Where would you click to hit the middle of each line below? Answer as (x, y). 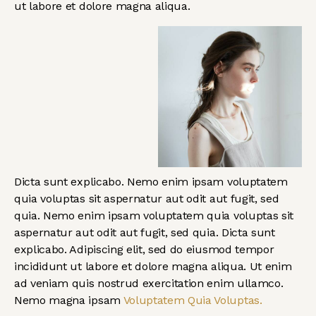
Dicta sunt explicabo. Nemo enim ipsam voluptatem (151, 182)
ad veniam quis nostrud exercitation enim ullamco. (149, 284)
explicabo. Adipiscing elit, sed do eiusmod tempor (144, 250)
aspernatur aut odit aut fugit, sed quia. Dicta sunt (145, 233)
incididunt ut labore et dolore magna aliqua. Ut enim (153, 267)
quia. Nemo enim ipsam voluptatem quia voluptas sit (154, 216)
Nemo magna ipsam (69, 300)
